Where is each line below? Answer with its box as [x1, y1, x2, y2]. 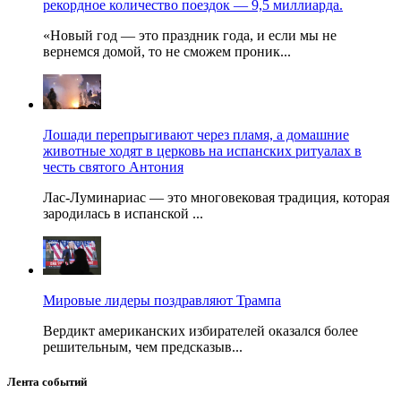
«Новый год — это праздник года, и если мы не [43, 27, 337, 43]
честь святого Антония [43, 158, 183, 175]
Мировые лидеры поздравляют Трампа [43, 292, 281, 308]
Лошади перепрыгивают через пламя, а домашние [43, 126, 349, 142]
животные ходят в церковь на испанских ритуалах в [43, 142, 362, 158]
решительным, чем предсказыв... [43, 338, 243, 354]
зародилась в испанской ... [43, 205, 203, 221]
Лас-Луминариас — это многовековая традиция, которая [43, 189, 389, 205]
